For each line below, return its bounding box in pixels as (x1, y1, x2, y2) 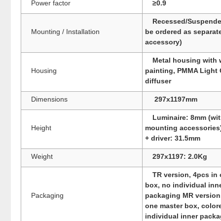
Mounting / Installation (31, 27, 100, 36)
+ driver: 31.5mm (145, 134, 200, 142)
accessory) (145, 37, 182, 46)
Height (31, 123, 51, 132)
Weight (31, 152, 53, 160)
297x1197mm (152, 95, 197, 103)
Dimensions (31, 95, 68, 103)
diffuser (145, 76, 171, 85)
